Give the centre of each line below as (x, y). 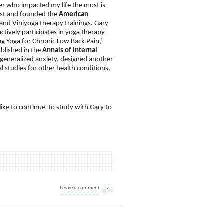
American (74, 15)
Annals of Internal (70, 51)
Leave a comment (80, 188)
